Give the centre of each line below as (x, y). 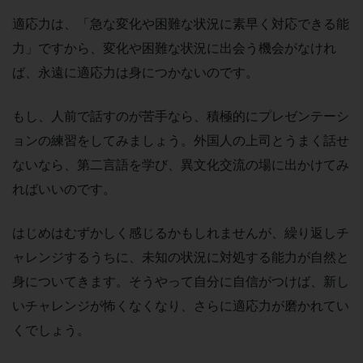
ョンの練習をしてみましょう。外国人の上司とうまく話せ (181, 140)
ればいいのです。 (64, 188)
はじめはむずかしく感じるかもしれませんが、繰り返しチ (181, 232)
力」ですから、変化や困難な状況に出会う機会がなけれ (174, 47)
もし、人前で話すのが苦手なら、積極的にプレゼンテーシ (181, 115)
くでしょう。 (51, 329)
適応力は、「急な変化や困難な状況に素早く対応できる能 (181, 23)
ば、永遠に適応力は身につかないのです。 (135, 72)
